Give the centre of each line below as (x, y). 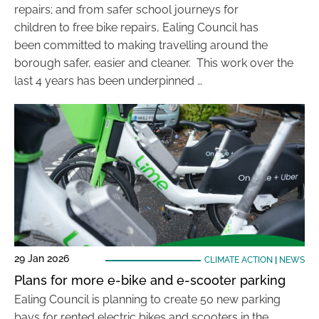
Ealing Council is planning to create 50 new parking (147, 299)
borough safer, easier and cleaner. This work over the (154, 63)
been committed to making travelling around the (141, 45)
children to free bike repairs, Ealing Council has (136, 27)
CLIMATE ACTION (238, 260)
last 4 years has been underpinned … (108, 81)
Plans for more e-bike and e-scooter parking (150, 280)
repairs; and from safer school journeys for (126, 10)
